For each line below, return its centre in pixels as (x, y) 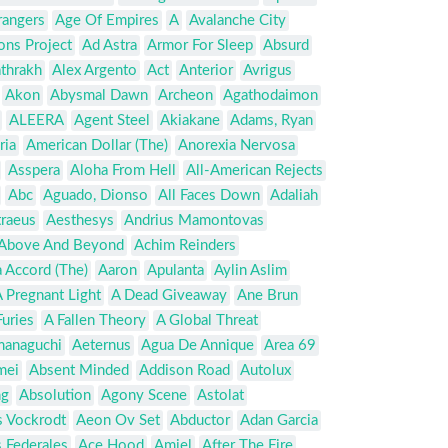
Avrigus (267, 71)
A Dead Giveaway (169, 296)
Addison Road (184, 371)
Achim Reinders (185, 246)
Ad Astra (109, 46)
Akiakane (190, 121)
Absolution (55, 396)
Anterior (206, 71)
